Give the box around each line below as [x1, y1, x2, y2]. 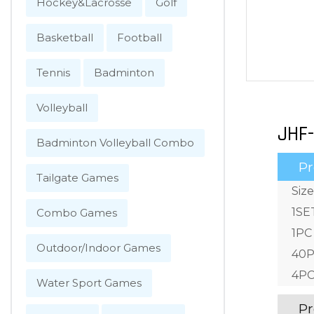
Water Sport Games [36, 276, 142, 289]
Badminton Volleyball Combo [36, 136, 194, 149]
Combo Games [36, 206, 117, 219]
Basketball [36, 31, 93, 44]
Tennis [36, 66, 70, 79]
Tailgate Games [36, 171, 118, 184]
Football [117, 31, 162, 44]
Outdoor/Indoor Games [36, 241, 161, 254]
